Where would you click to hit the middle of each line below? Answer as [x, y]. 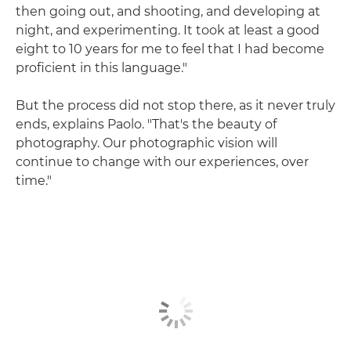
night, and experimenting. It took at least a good [168, 30]
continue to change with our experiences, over [162, 161]
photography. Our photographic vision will [147, 143]
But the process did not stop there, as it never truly [175, 105]
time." [34, 180]
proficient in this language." [101, 67]
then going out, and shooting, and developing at [168, 11]
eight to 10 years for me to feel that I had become [170, 49]
